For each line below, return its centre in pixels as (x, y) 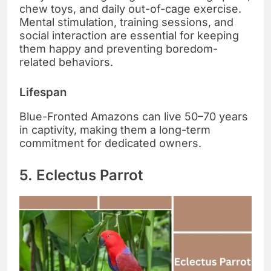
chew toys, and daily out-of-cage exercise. (130, 8)
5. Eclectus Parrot (81, 175)
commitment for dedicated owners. (110, 143)
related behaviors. (66, 62)
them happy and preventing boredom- (119, 48)
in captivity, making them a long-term (115, 130)
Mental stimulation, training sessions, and (126, 22)
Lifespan (43, 92)
